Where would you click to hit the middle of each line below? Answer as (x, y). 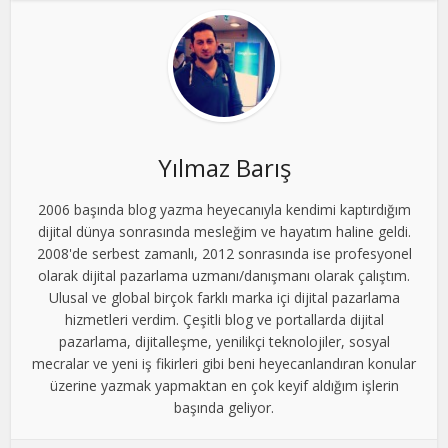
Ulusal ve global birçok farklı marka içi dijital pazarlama (224, 297)
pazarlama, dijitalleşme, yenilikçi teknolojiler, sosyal (224, 341)
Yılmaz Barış (224, 167)
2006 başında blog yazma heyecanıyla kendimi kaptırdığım (224, 209)
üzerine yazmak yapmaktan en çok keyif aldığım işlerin (224, 385)
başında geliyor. (224, 407)
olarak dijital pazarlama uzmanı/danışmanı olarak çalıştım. (224, 275)
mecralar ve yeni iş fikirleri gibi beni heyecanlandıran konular (224, 363)
